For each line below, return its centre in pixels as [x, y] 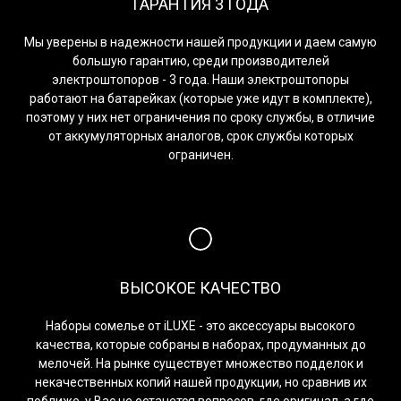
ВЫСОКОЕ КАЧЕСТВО [200, 287]
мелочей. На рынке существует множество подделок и [200, 363]
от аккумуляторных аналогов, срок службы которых [200, 136]
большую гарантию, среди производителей [200, 60]
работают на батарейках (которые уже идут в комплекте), [200, 98]
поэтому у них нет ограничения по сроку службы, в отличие [200, 117]
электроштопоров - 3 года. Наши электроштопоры [200, 79]
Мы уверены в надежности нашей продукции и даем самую [200, 42]
